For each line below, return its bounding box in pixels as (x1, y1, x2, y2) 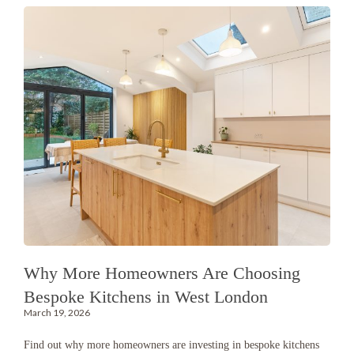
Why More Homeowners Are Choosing (24, 263, 300, 284)
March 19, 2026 (24, 307, 90, 319)
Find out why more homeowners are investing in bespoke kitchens (24, 339, 319, 352)
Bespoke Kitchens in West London (24, 287, 268, 307)
